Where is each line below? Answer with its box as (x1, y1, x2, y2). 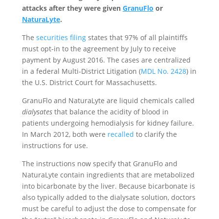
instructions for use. (22, 140, 88, 150)
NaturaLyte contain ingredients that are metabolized (22, 170, 195, 179)
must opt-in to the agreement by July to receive (22, 44, 176, 53)
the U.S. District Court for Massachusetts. (22, 77, 157, 87)
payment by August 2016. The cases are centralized (22, 55, 191, 65)
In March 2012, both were (22, 129, 108, 139)
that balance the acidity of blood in (52, 107, 169, 116)
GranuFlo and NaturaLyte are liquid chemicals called (22, 95, 195, 105)
